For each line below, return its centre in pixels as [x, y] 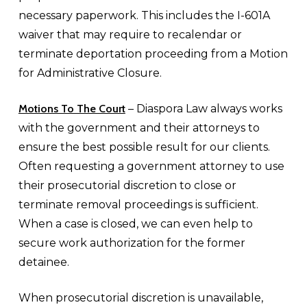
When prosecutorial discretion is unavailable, [140, 298]
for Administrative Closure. [90, 73]
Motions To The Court [72, 109]
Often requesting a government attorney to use [151, 166]
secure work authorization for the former [132, 243]
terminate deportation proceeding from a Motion [153, 54]
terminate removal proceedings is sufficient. [138, 205]
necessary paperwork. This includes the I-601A [144, 15]
